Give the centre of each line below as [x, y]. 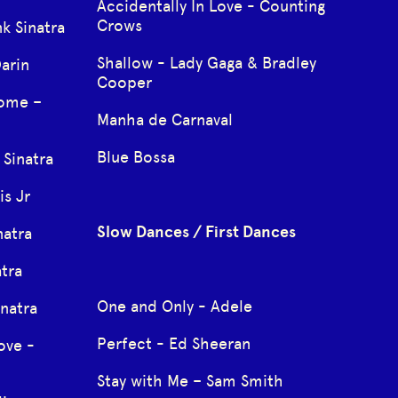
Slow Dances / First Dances [196, 231]
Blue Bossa [135, 157]
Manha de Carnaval [164, 119]
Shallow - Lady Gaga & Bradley [206, 63]
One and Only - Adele [174, 306]
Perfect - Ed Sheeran [173, 343]
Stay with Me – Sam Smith [190, 381]
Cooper [124, 82]
